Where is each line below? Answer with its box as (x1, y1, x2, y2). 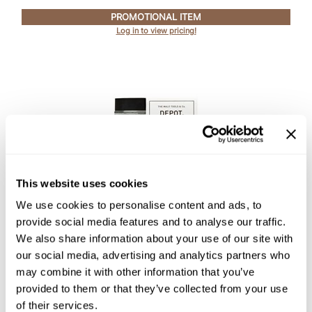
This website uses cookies (16, 177, 148, 189)
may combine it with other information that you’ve (16, 265, 255, 278)
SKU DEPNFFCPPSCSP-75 (103, 249, 209, 260)
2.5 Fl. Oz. (136, 235, 175, 246)
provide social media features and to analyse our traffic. (16, 215, 286, 228)
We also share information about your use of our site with (16, 232, 293, 244)
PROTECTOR (123, 216, 189, 231)
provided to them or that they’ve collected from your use (16, 282, 288, 295)
